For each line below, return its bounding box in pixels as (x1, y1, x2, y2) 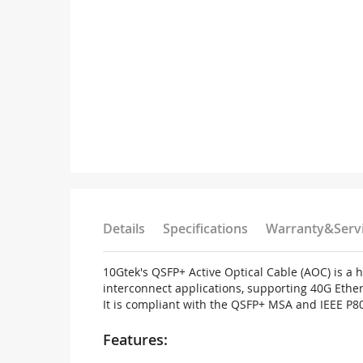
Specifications (163, 220, 248, 237)
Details (103, 220, 145, 237)
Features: (103, 330, 168, 349)
